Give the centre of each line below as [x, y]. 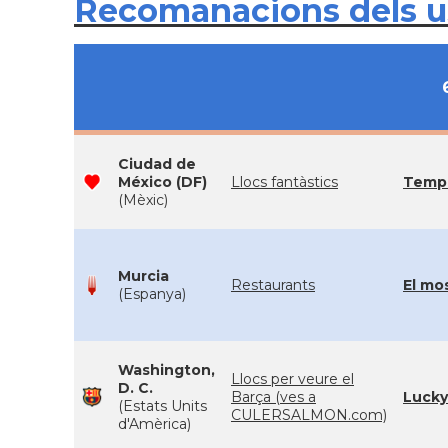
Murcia [143, 276]
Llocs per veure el [292, 379]
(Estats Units [162, 406]
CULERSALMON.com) [309, 415]
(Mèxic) [143, 200]
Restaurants [273, 285]
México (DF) [162, 182]
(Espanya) [152, 294]
